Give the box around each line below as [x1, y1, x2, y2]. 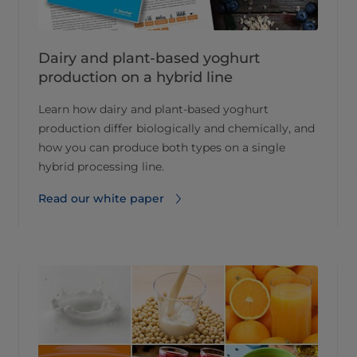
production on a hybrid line [38, 69, 233, 87]
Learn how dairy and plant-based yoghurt [38, 102, 269, 117]
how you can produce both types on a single [38, 140, 285, 155]
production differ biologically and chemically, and [38, 121, 315, 136]
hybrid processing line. [38, 159, 164, 175]
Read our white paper [38, 191, 164, 206]
